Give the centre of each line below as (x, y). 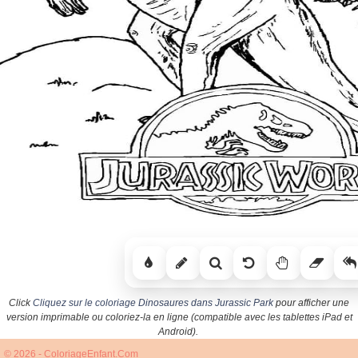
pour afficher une (311, 303)
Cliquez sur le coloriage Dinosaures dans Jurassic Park (153, 303)
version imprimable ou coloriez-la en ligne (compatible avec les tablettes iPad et (179, 318)
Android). (178, 332)
